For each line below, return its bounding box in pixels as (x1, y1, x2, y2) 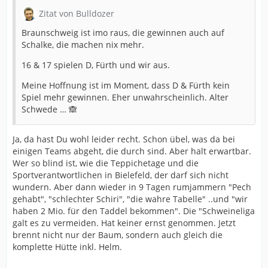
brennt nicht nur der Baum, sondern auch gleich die (13, 229, 223, 241)
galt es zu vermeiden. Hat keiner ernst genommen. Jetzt (13, 217, 236, 229)
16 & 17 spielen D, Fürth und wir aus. (22, 59, 170, 71)
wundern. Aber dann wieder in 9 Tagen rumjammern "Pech (13, 181, 251, 193)
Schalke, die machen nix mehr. (22, 39, 144, 51)
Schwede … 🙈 (22, 103, 77, 115)
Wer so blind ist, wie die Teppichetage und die (13, 157, 199, 169)
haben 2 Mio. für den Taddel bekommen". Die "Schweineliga (13, 205, 255, 217)
